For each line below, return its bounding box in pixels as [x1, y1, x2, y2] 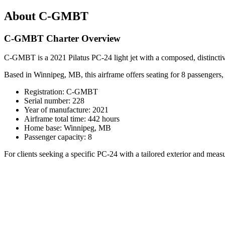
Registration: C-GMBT [24, 87, 98, 96]
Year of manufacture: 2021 [24, 105, 108, 115]
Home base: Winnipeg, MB [24, 124, 111, 133]
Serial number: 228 [24, 96, 84, 105]
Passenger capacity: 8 [24, 133, 92, 142]
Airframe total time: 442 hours [24, 115, 120, 124]
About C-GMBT [4, 9, 88, 23]
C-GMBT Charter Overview [4, 33, 121, 44]
